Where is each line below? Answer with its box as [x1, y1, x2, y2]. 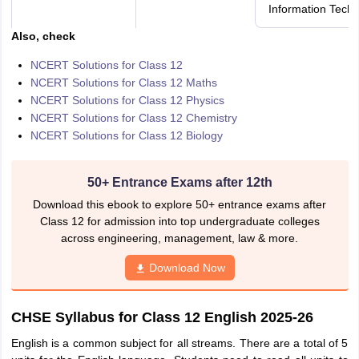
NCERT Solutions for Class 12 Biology [30, 129, 223, 142]
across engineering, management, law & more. [61, 232, 298, 244]
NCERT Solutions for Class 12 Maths [30, 76, 217, 89]
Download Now [148, 261, 225, 274]
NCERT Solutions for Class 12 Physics [30, 94, 224, 107]
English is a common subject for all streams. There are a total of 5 [10, 337, 349, 349]
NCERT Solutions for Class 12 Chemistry [30, 111, 237, 124]
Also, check [10, 30, 75, 42]
